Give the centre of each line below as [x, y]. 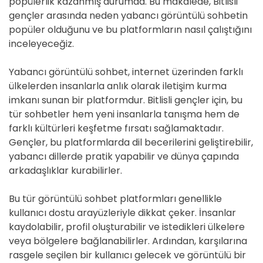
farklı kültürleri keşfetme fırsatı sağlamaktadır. [116, 128]
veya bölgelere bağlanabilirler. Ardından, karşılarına [128, 241]
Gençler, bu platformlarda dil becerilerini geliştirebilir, [131, 142]
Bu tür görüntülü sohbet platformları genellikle [115, 199]
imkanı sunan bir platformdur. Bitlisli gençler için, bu [126, 100]
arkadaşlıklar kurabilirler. [65, 171]
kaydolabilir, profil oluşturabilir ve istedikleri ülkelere [127, 227]
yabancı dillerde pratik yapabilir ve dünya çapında [124, 156]
